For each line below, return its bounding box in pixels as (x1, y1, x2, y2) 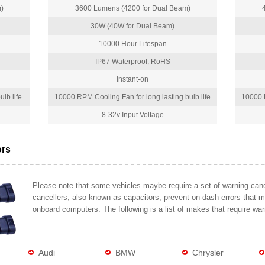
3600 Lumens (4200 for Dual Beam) (75, 4, 190, 13)
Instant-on (117, 75, 148, 84)
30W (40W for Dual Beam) (91, 22, 174, 31)
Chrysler (192, 248, 224, 258)
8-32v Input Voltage (101, 111, 164, 119)
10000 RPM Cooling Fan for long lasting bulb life (54, 93, 211, 102)
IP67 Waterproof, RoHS (95, 57, 170, 66)
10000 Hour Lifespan (98, 40, 167, 49)
